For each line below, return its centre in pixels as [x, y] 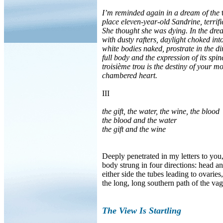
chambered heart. [130, 75]
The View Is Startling [142, 211]
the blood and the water [139, 120]
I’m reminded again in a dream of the [161, 13]
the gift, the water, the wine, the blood [161, 111]
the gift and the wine [134, 129]
